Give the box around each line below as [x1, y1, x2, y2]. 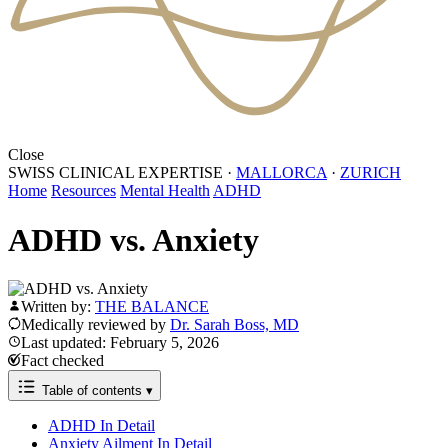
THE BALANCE [95, 298, 209, 316]
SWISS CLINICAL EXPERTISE [8, 164, 223, 182]
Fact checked [21, 352, 104, 370]
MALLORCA [236, 164, 327, 182]
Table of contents [42, 383, 142, 399]
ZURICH [340, 164, 401, 182]
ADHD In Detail [48, 417, 155, 435]
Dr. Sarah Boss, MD [170, 316, 299, 334]
